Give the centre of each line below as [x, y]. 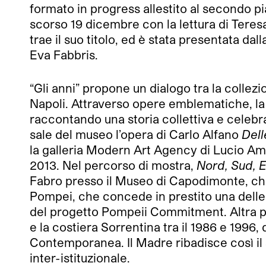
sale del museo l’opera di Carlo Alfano [136, 134]
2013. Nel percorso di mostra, [113, 165]
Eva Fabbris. [64, 55]
